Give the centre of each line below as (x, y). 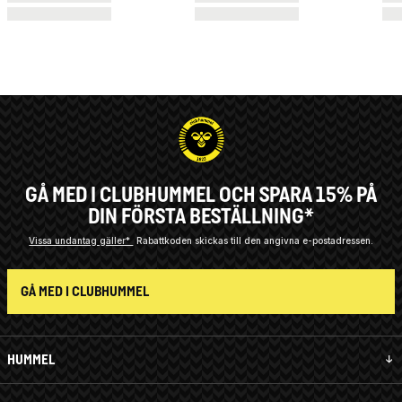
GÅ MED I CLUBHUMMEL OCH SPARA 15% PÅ (201, 194)
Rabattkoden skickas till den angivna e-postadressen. (254, 240)
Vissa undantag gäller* (81, 240)
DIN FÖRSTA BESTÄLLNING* (201, 215)
